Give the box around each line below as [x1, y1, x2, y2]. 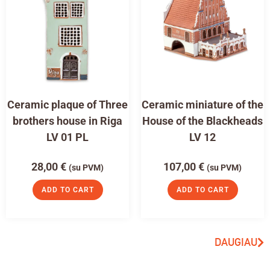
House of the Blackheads [142, 114, 263, 127]
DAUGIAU [215, 235, 257, 248]
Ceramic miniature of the [142, 98, 263, 111]
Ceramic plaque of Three [7, 98, 128, 111]
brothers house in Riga [13, 114, 122, 127]
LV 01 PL [46, 130, 89, 143]
